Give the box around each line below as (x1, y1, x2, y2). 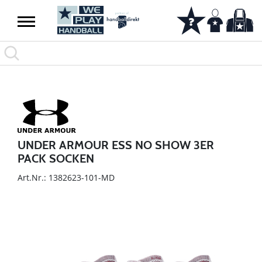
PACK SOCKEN (18, 151, 94, 166)
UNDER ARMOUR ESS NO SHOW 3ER (18, 137, 214, 152)
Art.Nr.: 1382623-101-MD (18, 171, 115, 183)
